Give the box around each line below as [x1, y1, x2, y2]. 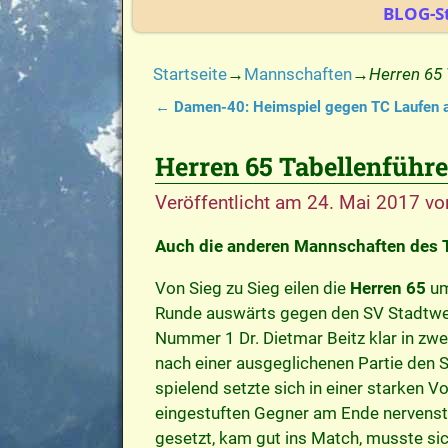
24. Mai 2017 [306, 190, 420, 214]
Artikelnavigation [154, 115, 331, 143]
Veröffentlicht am [154, 190, 307, 214]
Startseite [153, 64, 227, 85]
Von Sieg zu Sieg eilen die [154, 277, 350, 298]
